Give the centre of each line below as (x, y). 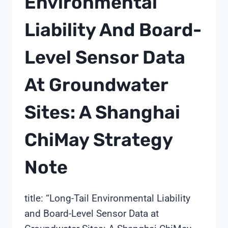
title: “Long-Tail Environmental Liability (107, 198)
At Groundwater (96, 84)
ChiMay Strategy (98, 139)
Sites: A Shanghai (102, 112)
